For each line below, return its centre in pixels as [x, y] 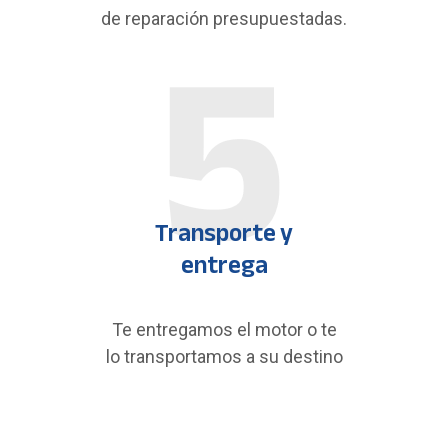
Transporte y [224, 233]
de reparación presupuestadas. [224, 18]
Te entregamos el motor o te [224, 329]
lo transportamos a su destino [224, 356]
